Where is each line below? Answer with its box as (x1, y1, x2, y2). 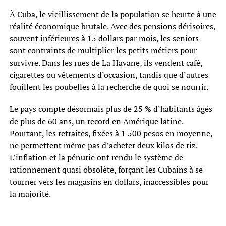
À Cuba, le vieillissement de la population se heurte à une (9, 9, 216, 20)
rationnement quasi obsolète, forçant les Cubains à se (9, 164, 203, 176)
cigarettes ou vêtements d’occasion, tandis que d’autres (9, 69, 208, 81)
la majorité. (9, 188, 51, 200)
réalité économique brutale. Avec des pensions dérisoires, (9, 21, 215, 32)
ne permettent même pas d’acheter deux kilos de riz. (9, 140, 197, 151)
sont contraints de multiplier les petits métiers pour (9, 45, 197, 56)
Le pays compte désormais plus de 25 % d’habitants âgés (9, 103, 212, 115)
